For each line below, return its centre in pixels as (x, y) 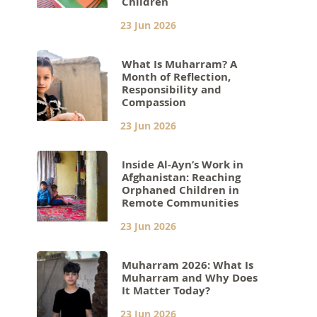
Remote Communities (180, 202)
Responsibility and (172, 89)
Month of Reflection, (177, 76)
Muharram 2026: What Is (188, 265)
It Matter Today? (166, 290)
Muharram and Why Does (190, 277)
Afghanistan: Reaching (181, 177)
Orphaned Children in (181, 190)
